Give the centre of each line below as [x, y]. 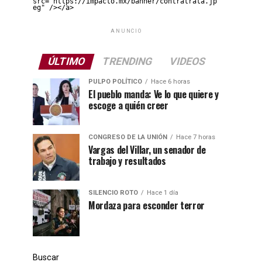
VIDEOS [187, 61]
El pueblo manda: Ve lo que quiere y [154, 94]
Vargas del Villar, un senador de [147, 150]
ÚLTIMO [66, 61]
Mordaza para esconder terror [147, 205]
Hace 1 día [163, 193]
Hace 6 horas [170, 82]
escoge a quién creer [128, 105]
